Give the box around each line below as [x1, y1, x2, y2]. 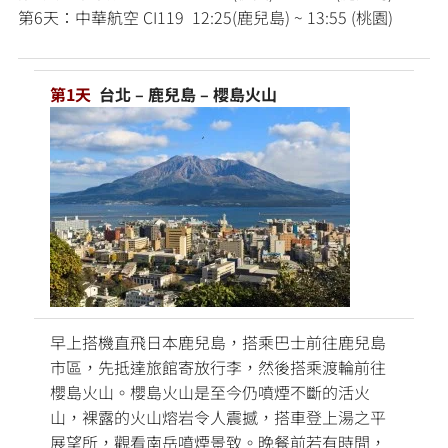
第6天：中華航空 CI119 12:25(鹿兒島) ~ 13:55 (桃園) [18, 4, 393, 29]
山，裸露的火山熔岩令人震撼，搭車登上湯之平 [50, 404, 386, 429]
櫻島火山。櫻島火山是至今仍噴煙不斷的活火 [50, 379, 370, 404]
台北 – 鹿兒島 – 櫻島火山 [95, 81, 277, 106]
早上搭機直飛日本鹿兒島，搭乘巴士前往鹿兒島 [50, 329, 386, 354]
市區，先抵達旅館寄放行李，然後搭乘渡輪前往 [50, 354, 386, 379]
